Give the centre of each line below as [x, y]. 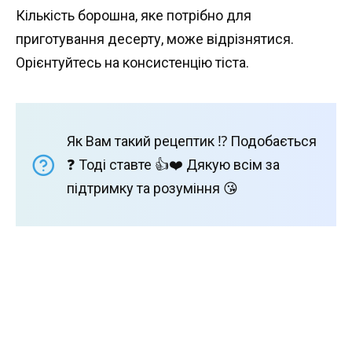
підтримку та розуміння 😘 [152, 188]
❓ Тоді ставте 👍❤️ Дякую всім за [173, 164]
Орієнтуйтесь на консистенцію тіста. [132, 63]
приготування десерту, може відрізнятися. [155, 39]
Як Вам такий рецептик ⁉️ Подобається [192, 141]
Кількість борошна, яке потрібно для [134, 16]
